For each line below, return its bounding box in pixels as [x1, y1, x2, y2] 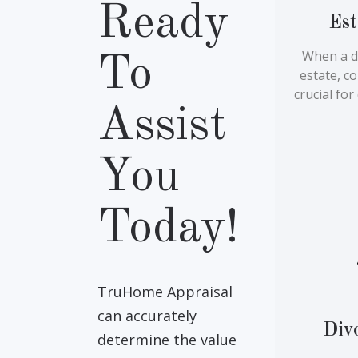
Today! [97, 205, 240, 253]
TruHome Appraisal [97, 282, 233, 301]
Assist [97, 102, 227, 150]
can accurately [97, 306, 197, 325]
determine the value [97, 330, 237, 349]
